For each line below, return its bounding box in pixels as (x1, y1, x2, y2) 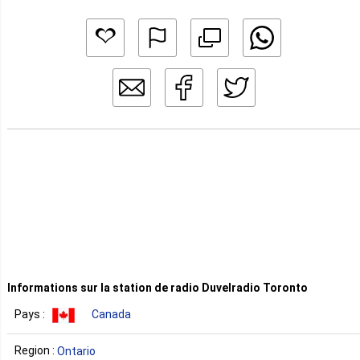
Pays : (14, 308, 47, 321)
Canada (92, 308, 131, 321)
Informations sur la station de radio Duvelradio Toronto (7, 281, 308, 294)
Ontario (57, 344, 96, 358)
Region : (14, 344, 57, 357)
